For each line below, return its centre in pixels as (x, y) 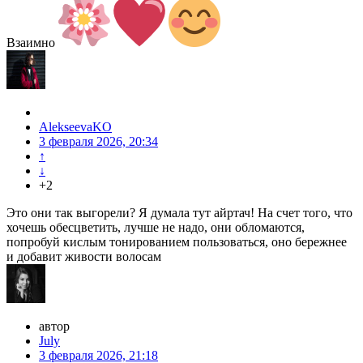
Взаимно (32, 43)
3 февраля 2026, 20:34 (98, 142)
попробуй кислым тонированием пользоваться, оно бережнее (177, 242)
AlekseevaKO (75, 127)
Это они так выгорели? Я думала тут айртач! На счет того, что (179, 213)
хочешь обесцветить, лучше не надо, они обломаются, (156, 228)
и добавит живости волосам (84, 257)
